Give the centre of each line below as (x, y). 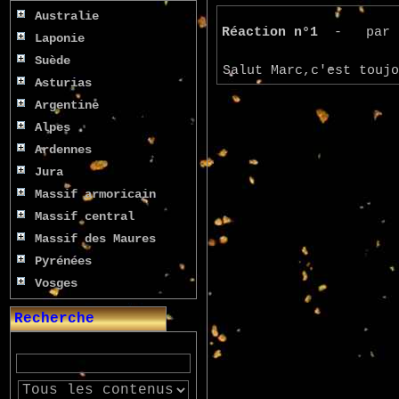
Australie (67, 16)
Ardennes (63, 150)
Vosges (56, 283)
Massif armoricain (95, 194)
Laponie (60, 38)
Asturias (63, 83)
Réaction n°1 (270, 33)
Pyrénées (63, 261)
